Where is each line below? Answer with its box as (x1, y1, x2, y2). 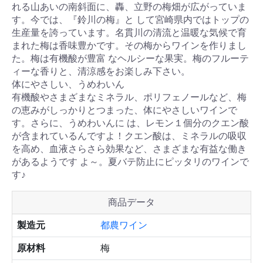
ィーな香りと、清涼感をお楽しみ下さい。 (12, 66, 190, 77)
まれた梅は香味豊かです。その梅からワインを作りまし (12, 40, 247, 52)
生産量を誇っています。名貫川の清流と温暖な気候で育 (12, 27, 247, 39)
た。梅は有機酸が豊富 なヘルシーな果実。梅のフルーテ (12, 53, 249, 65)
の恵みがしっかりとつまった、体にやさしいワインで (12, 104, 237, 116)
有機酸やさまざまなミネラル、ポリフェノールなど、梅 (12, 92, 247, 103)
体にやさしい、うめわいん (12, 79, 124, 90)
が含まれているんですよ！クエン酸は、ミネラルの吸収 (12, 130, 247, 142)
